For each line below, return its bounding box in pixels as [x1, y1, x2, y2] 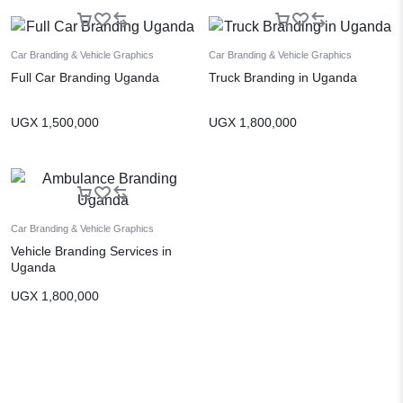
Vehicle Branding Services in [11, 244, 172, 259]
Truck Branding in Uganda [209, 70, 357, 85]
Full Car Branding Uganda [11, 70, 159, 85]
